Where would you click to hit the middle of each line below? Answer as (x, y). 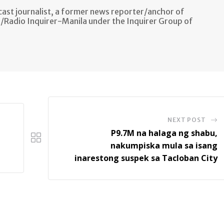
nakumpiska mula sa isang (164, 145)
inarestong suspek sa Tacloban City (146, 158)
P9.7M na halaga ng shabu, (164, 133)
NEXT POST (187, 119)
